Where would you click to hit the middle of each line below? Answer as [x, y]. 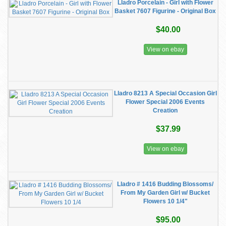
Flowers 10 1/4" [165, 201]
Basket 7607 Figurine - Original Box [165, 11]
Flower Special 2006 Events [165, 102]
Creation [165, 110]
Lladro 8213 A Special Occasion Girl [165, 93]
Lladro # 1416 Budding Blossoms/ [165, 184]
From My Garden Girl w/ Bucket [165, 193]
